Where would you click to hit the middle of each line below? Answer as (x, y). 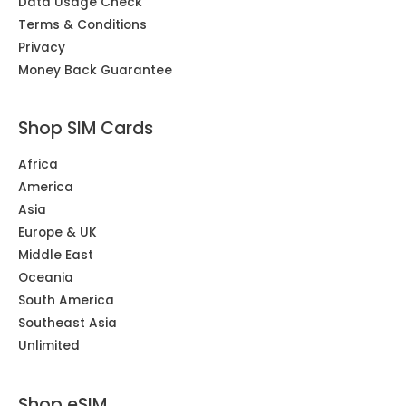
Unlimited (49, 346)
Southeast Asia (68, 324)
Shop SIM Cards (86, 128)
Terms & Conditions (82, 24)
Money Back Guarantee (95, 70)
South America (66, 301)
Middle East (56, 256)
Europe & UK (58, 233)
